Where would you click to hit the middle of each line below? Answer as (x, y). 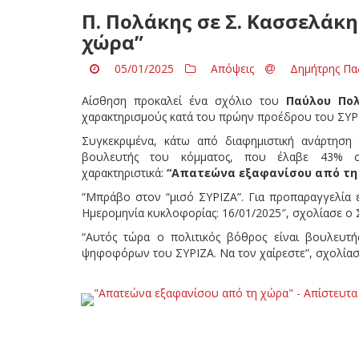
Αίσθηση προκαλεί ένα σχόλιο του (184, 100)
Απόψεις (232, 68)
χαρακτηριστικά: (124, 172)
